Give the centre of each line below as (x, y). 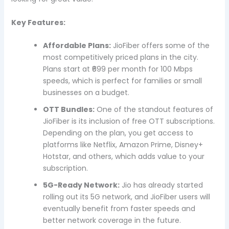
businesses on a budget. (86, 92)
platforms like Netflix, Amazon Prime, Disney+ (123, 144)
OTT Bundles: (68, 109)
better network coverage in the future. (112, 220)
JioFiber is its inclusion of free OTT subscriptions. (129, 121)
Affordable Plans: (77, 45)
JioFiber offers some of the (160, 45)
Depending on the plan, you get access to (118, 133)
